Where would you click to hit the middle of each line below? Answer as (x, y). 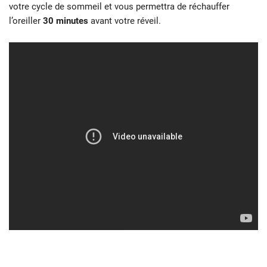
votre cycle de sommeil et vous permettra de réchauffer (119, 7)
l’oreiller (26, 21)
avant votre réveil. (125, 21)
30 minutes (66, 21)
